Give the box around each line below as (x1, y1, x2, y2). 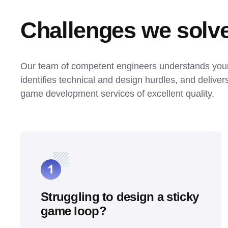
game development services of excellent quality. (20, 89, 214, 99)
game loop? (41, 204, 106, 218)
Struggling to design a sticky (41, 190, 199, 204)
